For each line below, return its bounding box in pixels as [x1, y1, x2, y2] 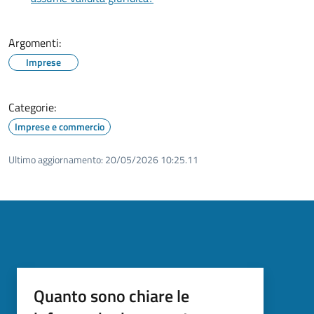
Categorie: [8, 98, 56, 116]
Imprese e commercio [15, 118, 104, 134]
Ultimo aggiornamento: [8, 151, 103, 167]
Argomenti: [8, 34, 61, 51]
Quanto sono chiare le [34, 282, 189, 308]
